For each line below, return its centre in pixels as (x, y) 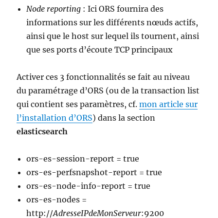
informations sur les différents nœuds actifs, (112, 22)
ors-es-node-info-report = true (89, 186)
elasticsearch (42, 131)
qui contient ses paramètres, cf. (78, 104)
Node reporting (54, 9)
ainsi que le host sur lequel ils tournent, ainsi (113, 36)
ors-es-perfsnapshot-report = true (94, 172)
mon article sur (169, 104)
